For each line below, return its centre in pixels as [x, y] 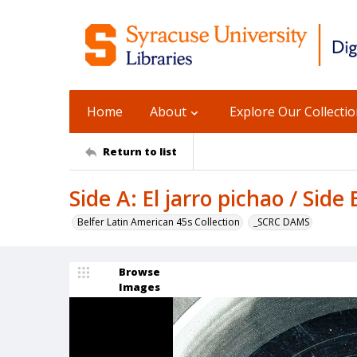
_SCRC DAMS [281, 222]
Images [139, 287]
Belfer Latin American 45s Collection [159, 222]
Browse [139, 272]
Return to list [140, 151]
